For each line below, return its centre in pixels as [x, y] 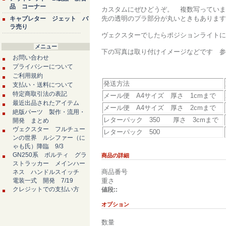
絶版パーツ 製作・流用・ [49, 112]
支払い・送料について [43, 85]
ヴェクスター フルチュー [49, 129]
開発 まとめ [31, 121]
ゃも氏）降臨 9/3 [38, 146]
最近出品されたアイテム [46, 103]
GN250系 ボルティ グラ [50, 155]
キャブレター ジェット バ [49, 19]
